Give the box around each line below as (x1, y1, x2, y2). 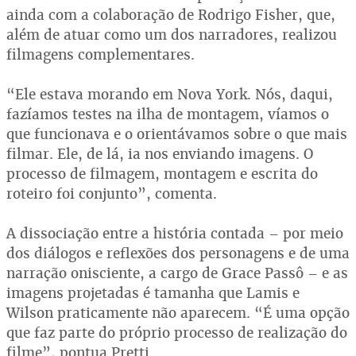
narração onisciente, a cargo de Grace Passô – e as (6, 263, 348, 282)
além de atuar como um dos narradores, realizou (6, 25, 337, 44)
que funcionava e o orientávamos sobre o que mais (6, 124, 347, 143)
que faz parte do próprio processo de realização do (6, 323, 347, 342)
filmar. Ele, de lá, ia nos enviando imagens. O (6, 144, 313, 163)
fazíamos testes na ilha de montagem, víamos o (6, 104, 329, 123)
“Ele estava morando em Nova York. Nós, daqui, (6, 84, 333, 103)
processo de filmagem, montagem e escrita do (6, 164, 318, 183)
